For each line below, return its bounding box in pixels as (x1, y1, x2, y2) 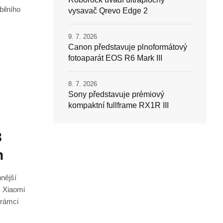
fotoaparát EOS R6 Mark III (68, 54, 162, 63)
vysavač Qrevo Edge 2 (68, 6, 148, 15)
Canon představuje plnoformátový (68, 43, 187, 52)
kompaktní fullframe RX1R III (68, 101, 169, 110)
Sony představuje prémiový (68, 90, 164, 99)
